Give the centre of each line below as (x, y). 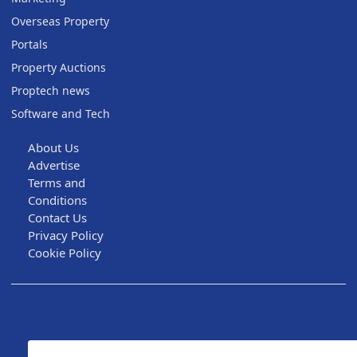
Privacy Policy (66, 235)
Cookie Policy (65, 253)
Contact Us (57, 218)
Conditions (57, 200)
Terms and (57, 183)
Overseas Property (60, 22)
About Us (53, 148)
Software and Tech (61, 114)
